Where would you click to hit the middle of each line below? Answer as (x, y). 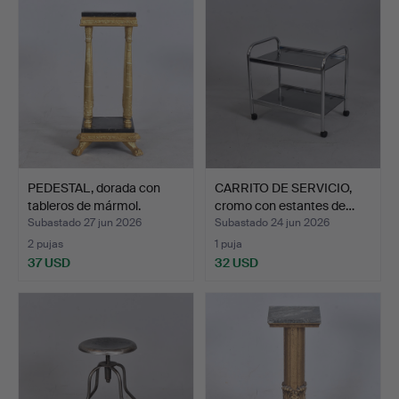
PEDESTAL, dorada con (94, 187)
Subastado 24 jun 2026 (272, 222)
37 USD (49, 262)
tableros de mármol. (84, 205)
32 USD (236, 262)
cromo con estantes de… (285, 205)
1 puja (228, 244)
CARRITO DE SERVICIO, (283, 187)
